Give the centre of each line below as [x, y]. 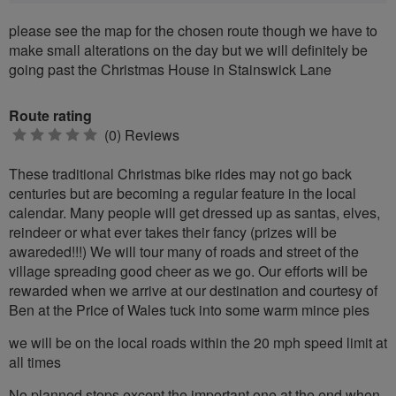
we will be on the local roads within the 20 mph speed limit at [198, 342]
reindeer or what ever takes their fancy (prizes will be [173, 232]
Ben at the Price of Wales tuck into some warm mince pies [189, 309]
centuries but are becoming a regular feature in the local [183, 193]
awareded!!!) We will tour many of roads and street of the [184, 251]
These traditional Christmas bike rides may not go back [180, 173]
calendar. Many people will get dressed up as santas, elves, [194, 212]
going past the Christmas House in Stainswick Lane [170, 69]
